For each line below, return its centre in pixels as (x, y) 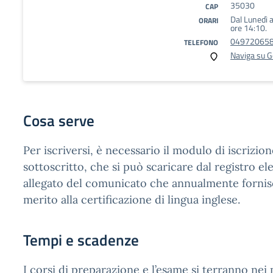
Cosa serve (59, 121)
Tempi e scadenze (81, 240)
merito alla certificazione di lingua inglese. (132, 200)
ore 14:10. (249, 28)
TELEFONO (201, 42)
